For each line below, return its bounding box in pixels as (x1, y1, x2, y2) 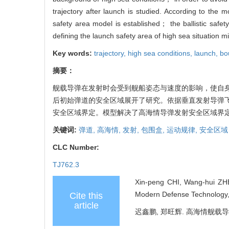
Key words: (53, 49, 94, 57)
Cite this (70, 190, 103, 201)
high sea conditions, (128, 49, 194, 57)
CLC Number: (53, 143, 101, 151)
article (74, 200, 99, 211)
